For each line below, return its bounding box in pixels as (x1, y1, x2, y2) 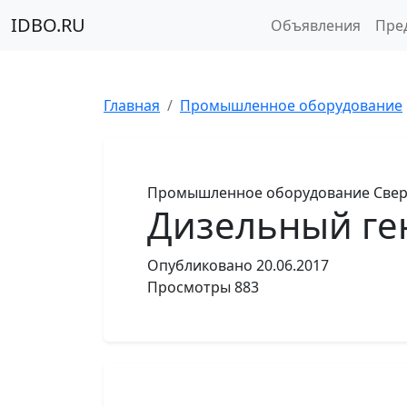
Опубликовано (147, 255, 253, 275)
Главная (104, 95, 160, 115)
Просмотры (147, 277, 231, 297)
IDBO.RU (11, 13, 85, 37)
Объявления (270, 15, 361, 35)
